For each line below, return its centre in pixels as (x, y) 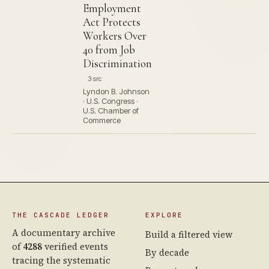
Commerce (102, 120)
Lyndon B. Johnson (116, 91)
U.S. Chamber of (111, 110)
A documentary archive (64, 233)
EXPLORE (164, 215)
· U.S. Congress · (110, 101)
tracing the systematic (61, 260)
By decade (167, 252)
